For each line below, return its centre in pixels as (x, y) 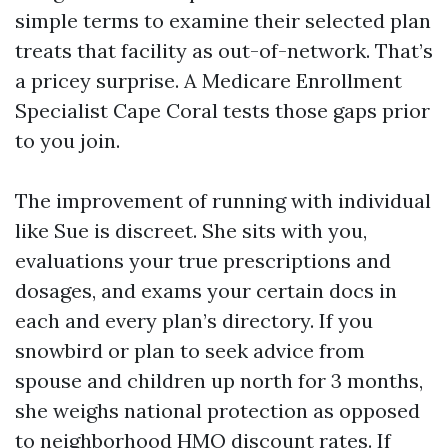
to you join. (67, 140)
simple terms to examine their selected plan (223, 20)
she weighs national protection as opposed (217, 410)
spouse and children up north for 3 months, (219, 380)
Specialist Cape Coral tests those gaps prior (222, 110)
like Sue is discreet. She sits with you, (191, 230)
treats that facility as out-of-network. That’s (224, 50)
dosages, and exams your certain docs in (206, 290)
